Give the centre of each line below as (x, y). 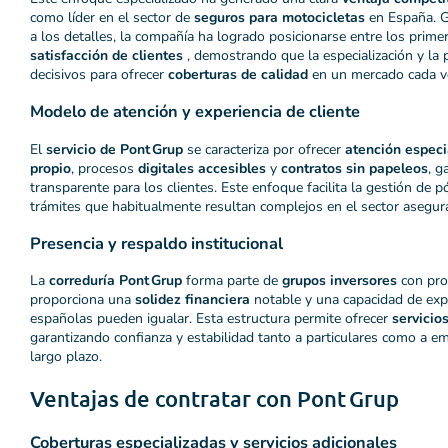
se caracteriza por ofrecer (264, 149)
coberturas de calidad (238, 74)
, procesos (104, 168)
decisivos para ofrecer (99, 74)
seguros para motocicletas (279, 17)
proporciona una (82, 300)
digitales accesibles (202, 168)
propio (50, 168)
